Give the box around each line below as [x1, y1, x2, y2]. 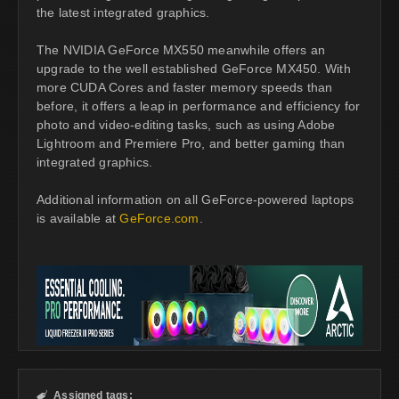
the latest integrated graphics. [37, 4, 210, 20]
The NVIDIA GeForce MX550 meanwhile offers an [37, 42, 326, 57]
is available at [37, 210, 120, 225]
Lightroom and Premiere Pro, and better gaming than [37, 135, 346, 151]
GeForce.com [119, 210, 199, 225]
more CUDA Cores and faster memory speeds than [37, 79, 333, 94]
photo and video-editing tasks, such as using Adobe [37, 117, 336, 132]
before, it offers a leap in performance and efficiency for [37, 98, 361, 113]
